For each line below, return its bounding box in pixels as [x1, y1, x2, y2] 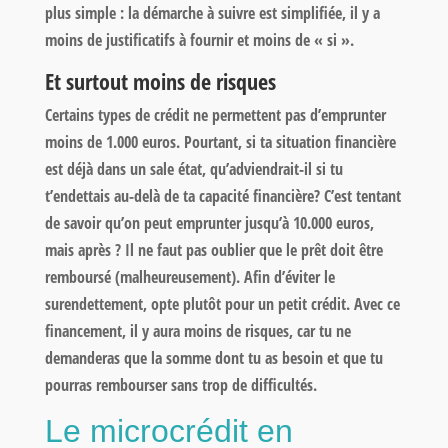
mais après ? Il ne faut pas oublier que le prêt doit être [44, 238, 383, 261]
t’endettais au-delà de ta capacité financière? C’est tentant [44, 184, 401, 207]
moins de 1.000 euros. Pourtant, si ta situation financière [44, 130, 396, 153]
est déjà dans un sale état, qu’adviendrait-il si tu [44, 157, 343, 180]
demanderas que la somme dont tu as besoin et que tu [44, 346, 383, 369]
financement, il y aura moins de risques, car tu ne [44, 319, 351, 342]
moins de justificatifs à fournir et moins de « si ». [44, 28, 354, 51]
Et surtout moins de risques [44, 65, 276, 96]
